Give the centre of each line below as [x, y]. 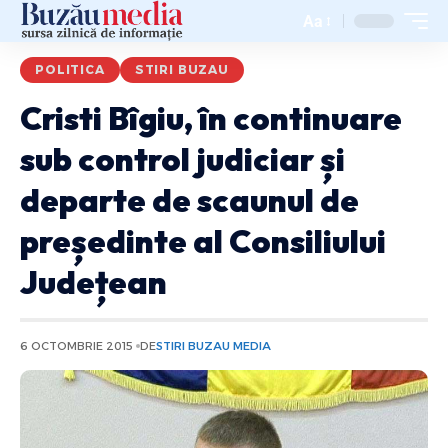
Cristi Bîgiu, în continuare [211, 118]
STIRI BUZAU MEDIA [213, 346]
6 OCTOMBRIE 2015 [76, 346]
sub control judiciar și [182, 159]
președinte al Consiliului [203, 241]
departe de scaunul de [189, 200]
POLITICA [70, 69]
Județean [93, 282]
